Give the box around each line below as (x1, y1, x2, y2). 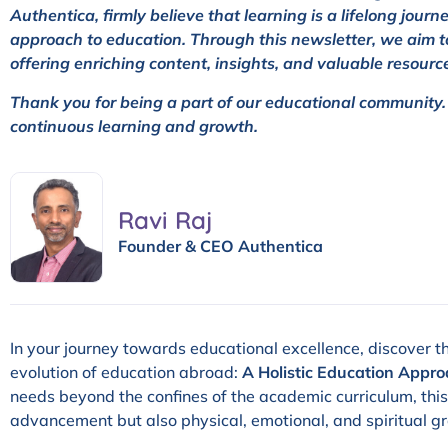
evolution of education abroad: (10, 362, 242, 383)
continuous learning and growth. (10, 115, 258, 136)
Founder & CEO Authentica (117, 235, 323, 256)
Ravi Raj (117, 204, 213, 235)
